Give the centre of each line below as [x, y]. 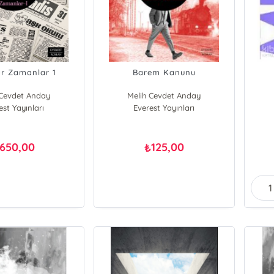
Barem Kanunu [164, 72]
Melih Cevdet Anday [164, 95]
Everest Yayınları [164, 108]
